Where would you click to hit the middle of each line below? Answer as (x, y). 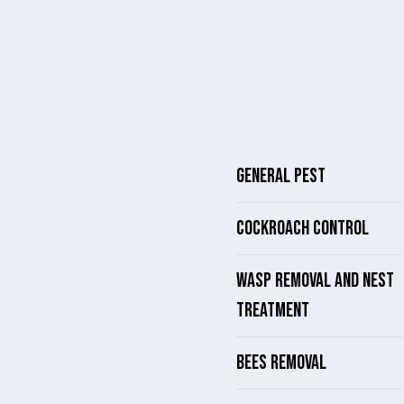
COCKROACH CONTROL (303, 229)
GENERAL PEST (281, 177)
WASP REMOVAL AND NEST (315, 281)
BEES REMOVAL (281, 363)
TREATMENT (273, 311)
